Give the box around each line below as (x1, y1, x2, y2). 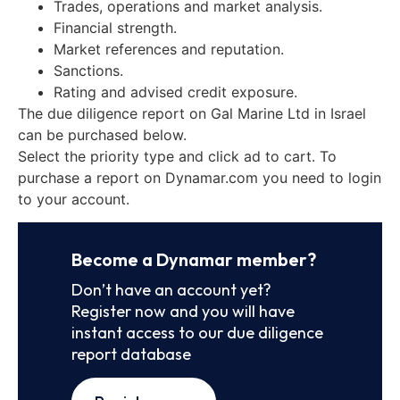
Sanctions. (54, 61, 123, 79)
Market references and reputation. (54, 39, 284, 58)
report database (71, 343, 191, 364)
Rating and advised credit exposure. (54, 82, 297, 101)
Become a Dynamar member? (71, 247, 316, 271)
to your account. (18, 189, 129, 208)
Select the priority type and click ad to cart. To (18, 146, 337, 165)
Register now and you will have (71, 300, 295, 321)
